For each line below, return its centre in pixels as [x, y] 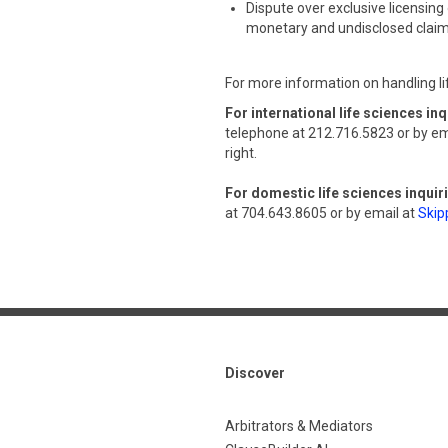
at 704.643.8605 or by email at [321, 213]
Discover [255, 373]
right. [241, 153]
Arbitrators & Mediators [299, 426]
